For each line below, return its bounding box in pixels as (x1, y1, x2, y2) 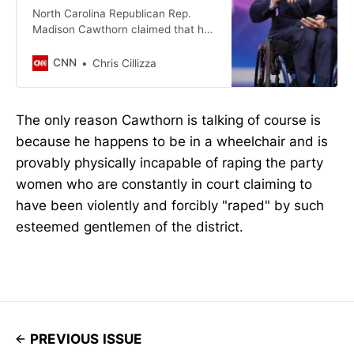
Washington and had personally (32, 54, 191, 67)
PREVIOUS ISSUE (30, 330, 142, 347)
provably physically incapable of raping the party (16, 154, 323, 171)
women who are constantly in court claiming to (16, 175, 312, 192)
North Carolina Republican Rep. (32, 6, 191, 20)
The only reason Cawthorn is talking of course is (16, 111, 321, 128)
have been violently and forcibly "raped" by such (16, 197, 324, 213)
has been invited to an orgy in (32, 38, 183, 51)
